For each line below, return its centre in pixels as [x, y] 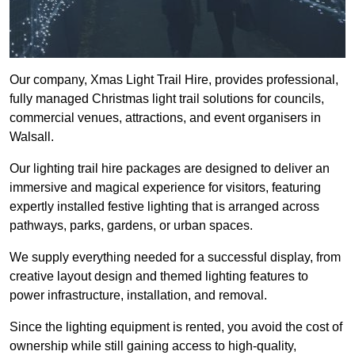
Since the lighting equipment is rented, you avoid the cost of [176, 327]
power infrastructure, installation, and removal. [140, 296]
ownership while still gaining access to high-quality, [153, 346]
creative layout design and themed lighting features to [159, 277]
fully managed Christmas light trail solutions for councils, [167, 99]
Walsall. [33, 137]
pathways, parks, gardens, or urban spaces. [131, 226]
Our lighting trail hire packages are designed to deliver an [170, 169]
